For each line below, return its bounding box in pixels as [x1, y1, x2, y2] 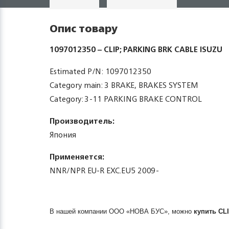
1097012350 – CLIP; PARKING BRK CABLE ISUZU [50, 42, 222, 56]
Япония [50, 128, 76, 142]
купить [194, 208, 218, 215]
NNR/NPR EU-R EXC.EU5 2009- [50, 164, 159, 177]
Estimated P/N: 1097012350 [50, 64, 151, 78]
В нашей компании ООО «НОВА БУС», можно [50, 208, 194, 215]
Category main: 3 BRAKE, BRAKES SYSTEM [50, 78, 198, 92]
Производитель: [50, 114, 114, 128]
